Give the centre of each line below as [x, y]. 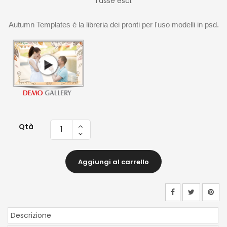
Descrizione [31, 215]
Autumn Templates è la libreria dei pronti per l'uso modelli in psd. [113, 25]
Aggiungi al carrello [113, 162]
